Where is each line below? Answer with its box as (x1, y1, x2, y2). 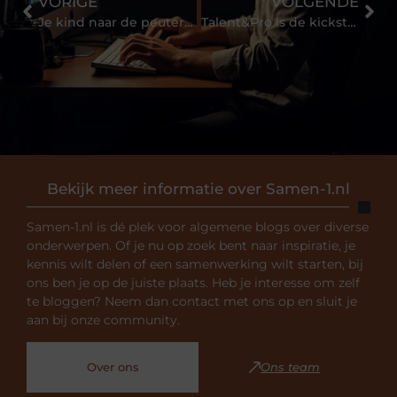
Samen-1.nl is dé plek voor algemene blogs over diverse (27, 218, 369, 235)
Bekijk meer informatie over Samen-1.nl (47, 179, 350, 198)
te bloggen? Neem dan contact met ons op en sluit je (27, 292, 357, 309)
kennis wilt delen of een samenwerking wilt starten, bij (27, 255, 363, 272)
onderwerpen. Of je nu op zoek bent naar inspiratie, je (27, 237, 355, 253)
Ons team (261, 360, 320, 375)
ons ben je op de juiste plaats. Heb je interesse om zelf (27, 274, 360, 291)
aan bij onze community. (27, 311, 180, 328)
